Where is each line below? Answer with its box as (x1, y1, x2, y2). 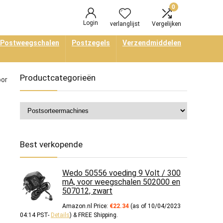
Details (51, 212, 70, 219)
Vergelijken (152, 20, 181, 27)
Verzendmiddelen (122, 39, 181, 47)
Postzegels (72, 39, 110, 47)
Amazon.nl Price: (62, 203, 110, 210)
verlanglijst (110, 20, 140, 27)
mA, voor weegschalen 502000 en (62, 177, 180, 187)
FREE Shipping (78, 212, 116, 219)
